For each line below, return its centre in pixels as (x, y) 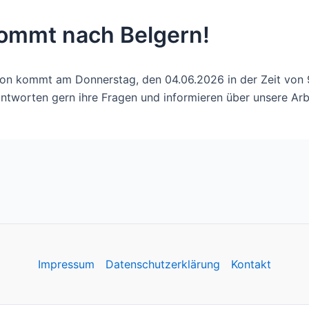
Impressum (66, 264)
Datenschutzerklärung (162, 264)
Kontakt (251, 264)
